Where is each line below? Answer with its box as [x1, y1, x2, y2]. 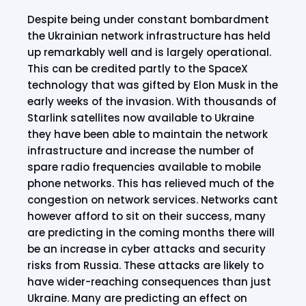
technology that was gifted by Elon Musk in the [27, 78, 278, 92]
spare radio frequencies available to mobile [27, 160, 261, 174]
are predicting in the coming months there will [27, 225, 275, 240]
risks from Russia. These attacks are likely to [27, 258, 264, 273]
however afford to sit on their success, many [27, 209, 266, 223]
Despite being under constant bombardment [27, 12, 269, 27]
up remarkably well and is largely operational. [27, 45, 271, 59]
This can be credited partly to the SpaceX [27, 61, 248, 76]
